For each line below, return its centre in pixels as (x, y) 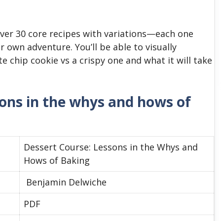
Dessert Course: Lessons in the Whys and (111, 147)
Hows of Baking (57, 160)
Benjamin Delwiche (65, 182)
